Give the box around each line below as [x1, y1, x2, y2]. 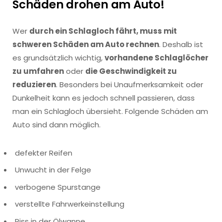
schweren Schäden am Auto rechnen [12, 39, 159, 50]
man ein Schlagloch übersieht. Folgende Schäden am [12, 106, 208, 116]
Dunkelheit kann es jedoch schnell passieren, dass [12, 92, 195, 103]
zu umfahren [12, 65, 64, 76]
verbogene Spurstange [15, 181, 101, 192]
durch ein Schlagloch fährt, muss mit [29, 25, 177, 36]
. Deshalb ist [159, 39, 203, 50]
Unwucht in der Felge [15, 165, 91, 175]
